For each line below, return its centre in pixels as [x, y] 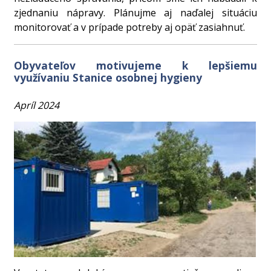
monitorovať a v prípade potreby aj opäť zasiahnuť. [130, 28]
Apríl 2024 [37, 106]
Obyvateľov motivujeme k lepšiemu [135, 66]
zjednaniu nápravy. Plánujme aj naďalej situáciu [135, 13]
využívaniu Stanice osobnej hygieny [108, 78]
